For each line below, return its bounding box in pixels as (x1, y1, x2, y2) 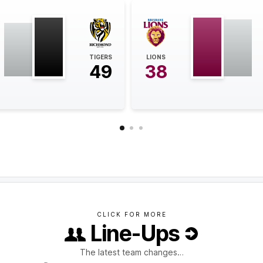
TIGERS (89, 53, 112, 60)
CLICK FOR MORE (96, 210, 167, 218)
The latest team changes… (79, 247, 184, 257)
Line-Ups (90, 220, 180, 247)
